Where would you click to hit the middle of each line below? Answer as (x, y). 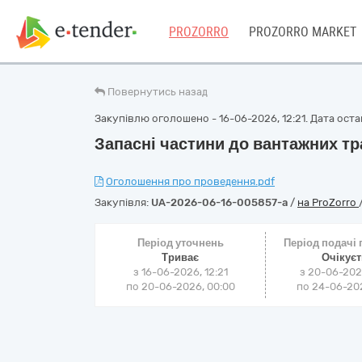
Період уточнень (180, 243)
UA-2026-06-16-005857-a (219, 202)
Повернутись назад (158, 92)
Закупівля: (123, 202)
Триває (181, 257)
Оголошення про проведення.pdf (190, 181)
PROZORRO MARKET (303, 32)
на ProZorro (328, 202)
